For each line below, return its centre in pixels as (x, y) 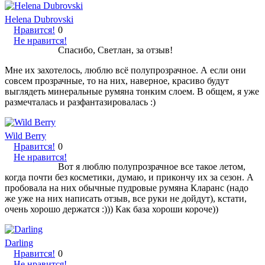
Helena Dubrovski (39, 19)
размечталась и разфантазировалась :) (80, 102)
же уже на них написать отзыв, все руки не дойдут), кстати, (126, 198)
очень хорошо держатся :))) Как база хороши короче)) (112, 209)
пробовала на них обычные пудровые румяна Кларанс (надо (127, 188)
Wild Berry (25, 135)
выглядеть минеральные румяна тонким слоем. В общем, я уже (132, 91)
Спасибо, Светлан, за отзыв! (115, 50)
